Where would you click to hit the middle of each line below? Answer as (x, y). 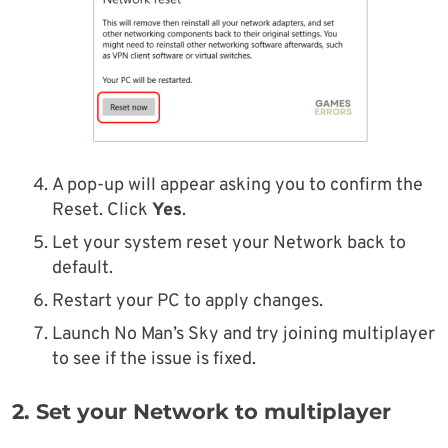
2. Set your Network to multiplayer (201, 411)
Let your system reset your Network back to (229, 243)
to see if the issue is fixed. (154, 359)
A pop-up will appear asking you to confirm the (237, 185)
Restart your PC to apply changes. (187, 301)
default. (82, 268)
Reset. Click (102, 210)
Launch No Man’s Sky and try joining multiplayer (243, 334)
